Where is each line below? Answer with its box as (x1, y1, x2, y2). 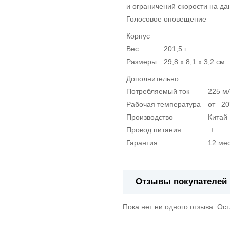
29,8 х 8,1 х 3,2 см (164, 57, 225, 66)
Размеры (126, 57, 157, 66)
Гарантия (126, 139, 158, 147)
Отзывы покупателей (136, 177, 227, 187)
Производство (126, 113, 173, 122)
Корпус (126, 32, 150, 41)
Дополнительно (126, 74, 179, 83)
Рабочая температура (126, 100, 201, 109)
